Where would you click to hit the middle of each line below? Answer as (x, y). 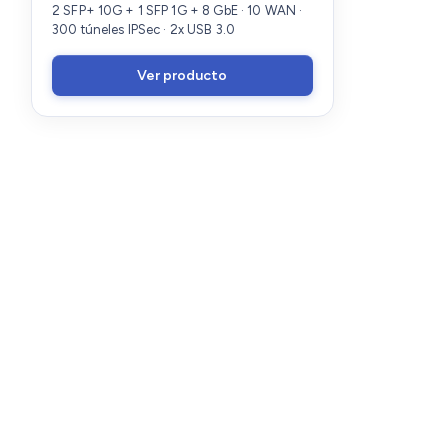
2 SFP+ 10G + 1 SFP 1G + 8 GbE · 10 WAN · (177, 10)
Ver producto (182, 75)
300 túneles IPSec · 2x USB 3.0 (143, 29)
